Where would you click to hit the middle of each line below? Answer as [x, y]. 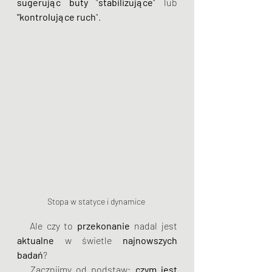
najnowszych [150, 240]
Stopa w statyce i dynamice [97, 201]
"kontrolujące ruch [56, 17]
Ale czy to [53, 226]
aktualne [36, 240]
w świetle [88, 240]
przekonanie [104, 226]
